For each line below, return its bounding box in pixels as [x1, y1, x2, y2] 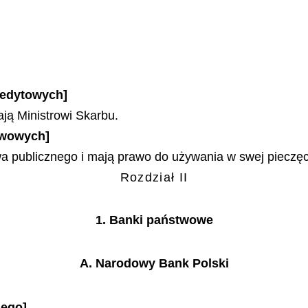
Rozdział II [120, 170, 188, 184]
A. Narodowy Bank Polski [79, 256, 229, 270]
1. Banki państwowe [95, 213, 213, 227]
